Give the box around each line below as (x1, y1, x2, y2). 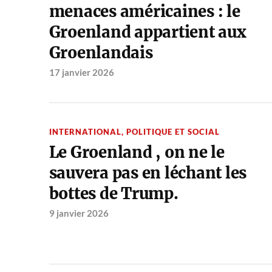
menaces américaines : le (49, 2, 240, 22)
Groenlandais (49, 43, 153, 63)
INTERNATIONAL (49, 127, 121, 137)
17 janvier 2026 (49, 67, 114, 78)
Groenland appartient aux (49, 22, 246, 42)
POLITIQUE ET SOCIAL (126, 127, 220, 137)
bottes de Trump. (49, 184, 178, 204)
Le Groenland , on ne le (49, 143, 225, 163)
